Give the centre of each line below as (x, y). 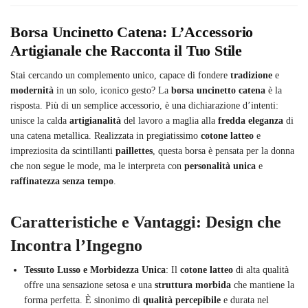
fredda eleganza (251, 120)
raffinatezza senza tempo (62, 181)
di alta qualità (261, 269)
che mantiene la (263, 285)
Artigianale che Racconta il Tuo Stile (126, 50)
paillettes (134, 151)
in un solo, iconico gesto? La (112, 90)
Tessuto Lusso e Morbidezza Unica (95, 269)
